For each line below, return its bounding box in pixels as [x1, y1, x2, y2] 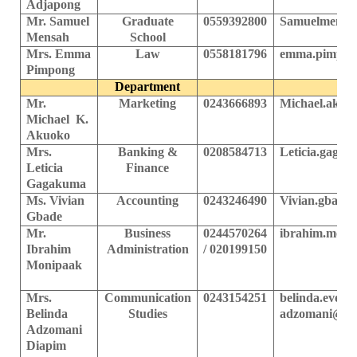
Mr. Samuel [26, 14, 90, 28]
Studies [127, 306, 167, 320]
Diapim [26, 338, 86, 352]
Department [115, 79, 180, 93]
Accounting [116, 193, 178, 207]
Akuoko [26, 127, 71, 142]
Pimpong [26, 62, 76, 76]
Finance [126, 160, 169, 175]
